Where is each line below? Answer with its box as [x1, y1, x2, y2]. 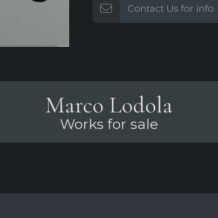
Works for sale [60, 115, 158, 132]
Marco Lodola [45, 91, 173, 119]
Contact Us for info [127, 2, 214, 14]
